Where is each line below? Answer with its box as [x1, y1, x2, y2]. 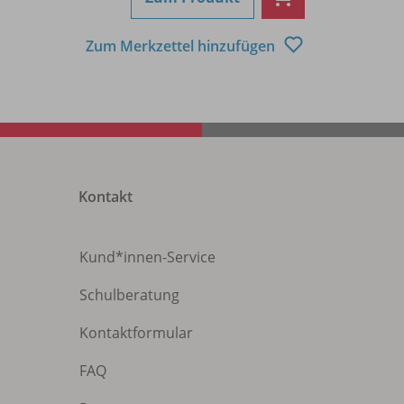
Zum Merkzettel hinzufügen [86, 35, 279, 56]
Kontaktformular [79, 323, 193, 344]
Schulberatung [79, 285, 179, 306]
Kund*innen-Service [79, 247, 216, 268]
